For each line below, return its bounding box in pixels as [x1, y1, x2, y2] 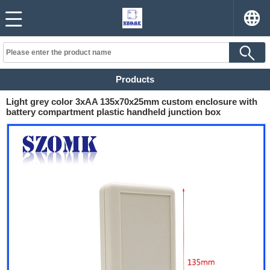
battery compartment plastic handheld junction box [6, 107, 221, 117]
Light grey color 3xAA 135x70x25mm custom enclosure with [6, 96, 257, 107]
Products [116, 74, 154, 84]
